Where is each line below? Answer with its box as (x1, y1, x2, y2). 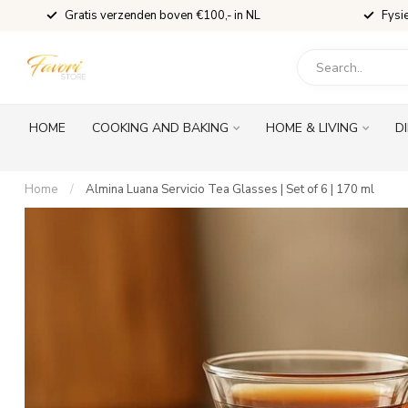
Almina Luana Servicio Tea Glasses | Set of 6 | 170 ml (86, 181, 374, 198)
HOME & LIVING (266, 119, 358, 137)
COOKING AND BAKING (92, 119, 229, 137)
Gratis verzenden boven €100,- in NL (65, 7, 260, 24)
